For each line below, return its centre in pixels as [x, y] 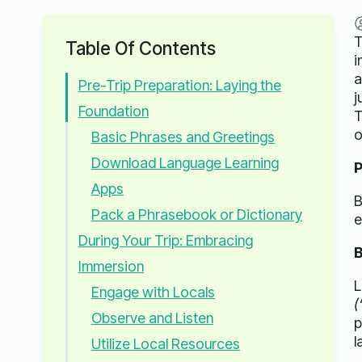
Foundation [113, 112]
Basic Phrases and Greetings [183, 137]
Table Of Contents [140, 48]
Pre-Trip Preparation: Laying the [179, 86]
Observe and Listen [152, 318]
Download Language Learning [185, 163]
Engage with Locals [153, 293]
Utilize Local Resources [165, 344]
